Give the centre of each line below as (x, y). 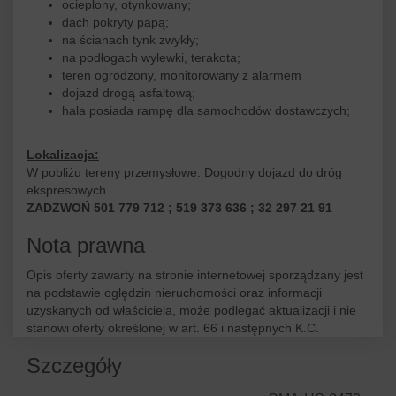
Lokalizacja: (63, 155)
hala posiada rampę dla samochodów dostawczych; (206, 111)
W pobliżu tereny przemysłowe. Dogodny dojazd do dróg (184, 173)
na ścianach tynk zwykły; (130, 40)
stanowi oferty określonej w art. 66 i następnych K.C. (173, 328)
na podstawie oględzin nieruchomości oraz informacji (174, 293)
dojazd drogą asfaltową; (129, 93)
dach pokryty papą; (115, 23)
